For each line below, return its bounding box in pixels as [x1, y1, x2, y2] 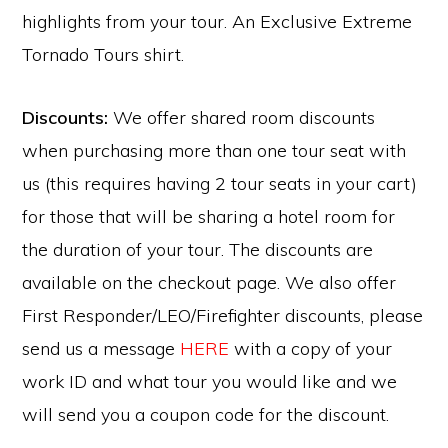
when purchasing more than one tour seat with [22, 138, 407, 162]
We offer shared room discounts [108, 105, 376, 129]
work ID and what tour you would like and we [22, 369, 398, 393]
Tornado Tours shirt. [22, 42, 185, 66]
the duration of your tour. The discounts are [22, 237, 374, 261]
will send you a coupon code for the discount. [22, 402, 390, 426]
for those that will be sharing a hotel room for [22, 204, 396, 228]
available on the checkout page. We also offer [22, 270, 397, 294]
